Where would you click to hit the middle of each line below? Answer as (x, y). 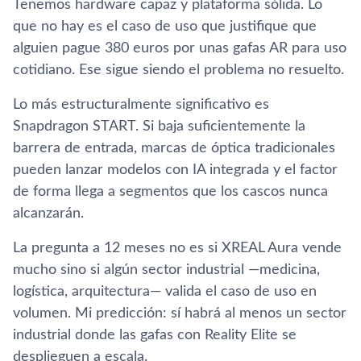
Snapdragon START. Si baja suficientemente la (159, 126)
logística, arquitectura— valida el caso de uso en (165, 291)
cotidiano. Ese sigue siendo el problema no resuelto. (178, 70)
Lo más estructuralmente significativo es (141, 104)
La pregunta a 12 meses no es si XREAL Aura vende (177, 248)
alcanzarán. (48, 213)
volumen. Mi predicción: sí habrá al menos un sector (180, 313)
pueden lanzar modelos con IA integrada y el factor (175, 170)
